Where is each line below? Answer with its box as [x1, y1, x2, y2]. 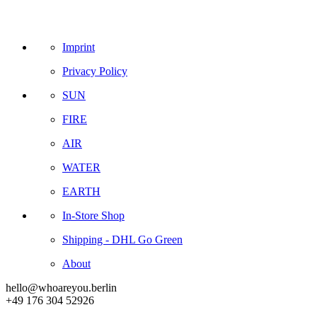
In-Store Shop [62, 209, 125, 222]
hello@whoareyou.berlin [6, 282, 117, 294]
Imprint [62, 41, 95, 54]
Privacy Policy [62, 65, 127, 78]
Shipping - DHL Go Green [62, 234, 183, 246]
